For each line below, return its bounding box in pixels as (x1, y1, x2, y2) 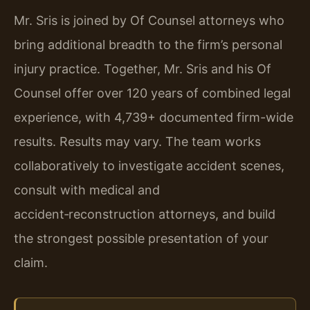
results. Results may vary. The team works (14, 134, 261, 149)
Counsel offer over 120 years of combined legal (14, 86, 291, 101)
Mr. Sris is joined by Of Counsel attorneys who (14, 13, 284, 28)
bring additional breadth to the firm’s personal (14, 37, 282, 53)
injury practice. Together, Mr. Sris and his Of (14, 62, 271, 77)
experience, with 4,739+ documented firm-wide (14, 110, 293, 125)
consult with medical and (14, 183, 160, 198)
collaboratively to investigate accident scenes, (14, 158, 284, 174)
